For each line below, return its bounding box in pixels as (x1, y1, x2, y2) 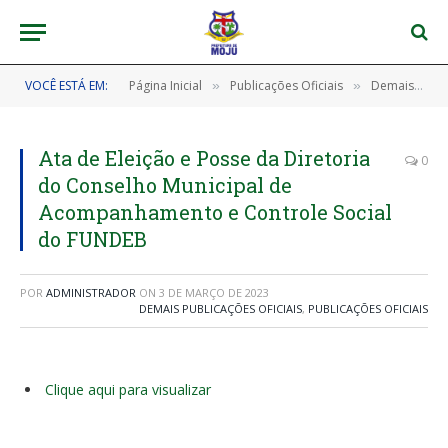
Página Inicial (129, 77, 202, 94)
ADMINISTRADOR (46, 285, 136, 300)
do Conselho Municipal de (38, 172, 292, 198)
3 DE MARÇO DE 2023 (159, 285, 269, 300)
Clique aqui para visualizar (45, 380, 211, 399)
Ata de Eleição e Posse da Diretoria (38, 145, 370, 171)
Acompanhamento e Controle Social (38, 199, 392, 225)
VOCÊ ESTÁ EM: (25, 77, 108, 94)
